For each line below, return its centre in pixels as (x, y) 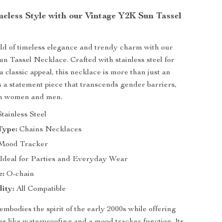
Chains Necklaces (50, 130)
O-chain (20, 174)
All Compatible (40, 189)
